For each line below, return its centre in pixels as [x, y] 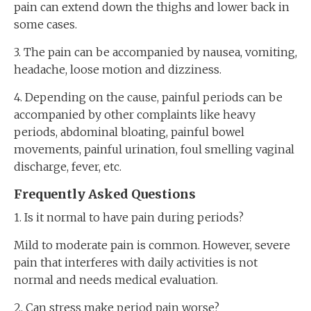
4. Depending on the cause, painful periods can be [148, 97]
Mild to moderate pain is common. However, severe [152, 245]
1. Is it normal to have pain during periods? [129, 217]
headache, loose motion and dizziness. [118, 69]
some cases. [45, 24]
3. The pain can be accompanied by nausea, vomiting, [155, 52]
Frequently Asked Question [101, 194]
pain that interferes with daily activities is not [136, 262]
